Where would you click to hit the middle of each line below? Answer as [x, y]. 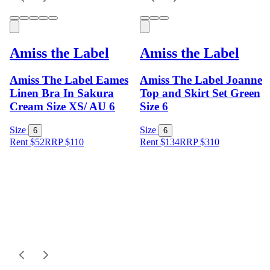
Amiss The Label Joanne [201, 80]
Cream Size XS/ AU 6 [62, 106]
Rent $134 [160, 142]
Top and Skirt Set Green [200, 93]
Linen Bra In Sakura [62, 93]
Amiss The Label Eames [69, 80]
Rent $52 [27, 142]
